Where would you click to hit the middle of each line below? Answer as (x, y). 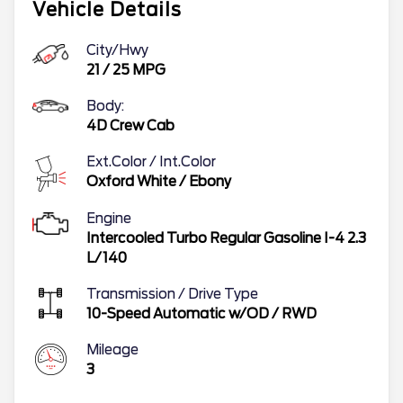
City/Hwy (117, 50)
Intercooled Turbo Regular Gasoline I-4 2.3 (226, 238)
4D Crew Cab (130, 125)
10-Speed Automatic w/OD (178, 313)
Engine (109, 218)
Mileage (112, 349)
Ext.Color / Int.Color (151, 161)
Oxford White (131, 181)
